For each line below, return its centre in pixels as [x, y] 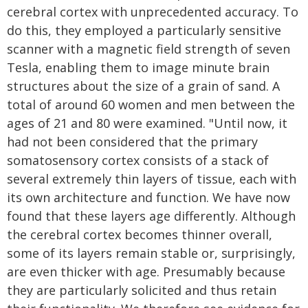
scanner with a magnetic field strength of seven [148, 49]
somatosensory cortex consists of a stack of [138, 160]
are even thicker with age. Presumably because [146, 272]
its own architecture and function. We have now [148, 197]
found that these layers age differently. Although [151, 216]
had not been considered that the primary [132, 142]
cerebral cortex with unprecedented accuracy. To [153, 12]
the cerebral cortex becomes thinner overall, [140, 234]
